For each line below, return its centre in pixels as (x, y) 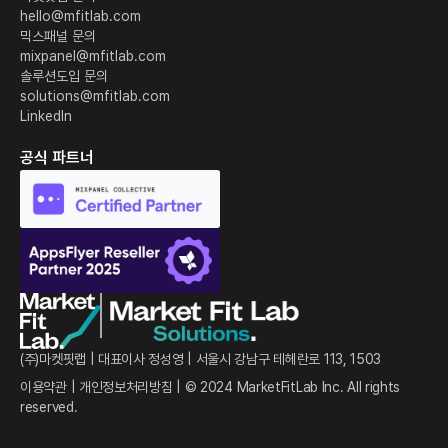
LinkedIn (46, 116)
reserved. (49, 407)
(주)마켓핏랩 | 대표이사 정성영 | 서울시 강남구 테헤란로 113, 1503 (201, 359)
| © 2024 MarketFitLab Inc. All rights (286, 387)
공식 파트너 (57, 158)
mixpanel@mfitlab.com (93, 56)
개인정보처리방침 (125, 387)
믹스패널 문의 (58, 36)
